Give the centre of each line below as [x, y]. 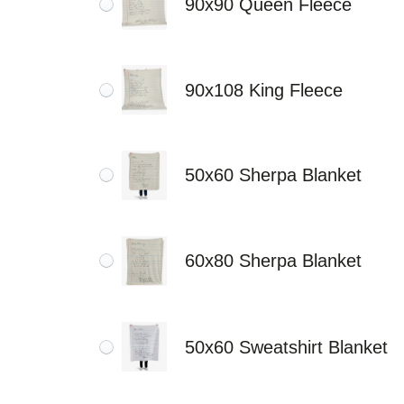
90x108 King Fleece [264, 90]
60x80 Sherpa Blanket [274, 261]
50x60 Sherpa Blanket [274, 175]
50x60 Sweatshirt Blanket [287, 347]
